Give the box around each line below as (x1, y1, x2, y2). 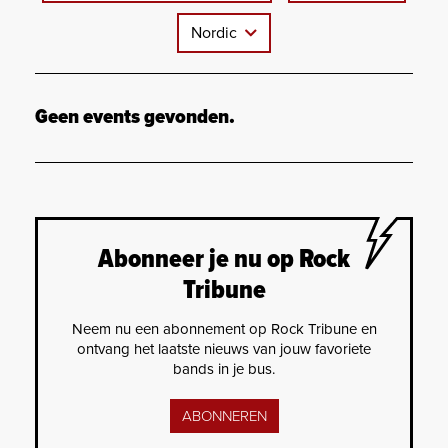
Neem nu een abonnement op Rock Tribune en (71, 319, 377, 338)
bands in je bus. (173, 359, 275, 378)
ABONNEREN (181, 406, 267, 425)
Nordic (191, 22, 242, 43)
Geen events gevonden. (35, 103, 235, 131)
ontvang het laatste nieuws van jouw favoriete (77, 339, 371, 358)
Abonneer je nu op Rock (98, 242, 350, 277)
